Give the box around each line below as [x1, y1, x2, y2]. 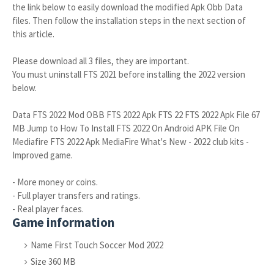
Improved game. [12, 149, 73, 161]
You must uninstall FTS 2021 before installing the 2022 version [12, 68, 245, 80]
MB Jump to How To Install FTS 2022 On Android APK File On [12, 122, 240, 134]
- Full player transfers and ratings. [12, 190, 140, 201]
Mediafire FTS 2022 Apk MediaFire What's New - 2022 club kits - [12, 136, 249, 147]
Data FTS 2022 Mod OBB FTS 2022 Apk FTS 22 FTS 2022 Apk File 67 [12, 109, 260, 120]
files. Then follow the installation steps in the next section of [12, 15, 246, 26]
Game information [12, 214, 114, 231]
